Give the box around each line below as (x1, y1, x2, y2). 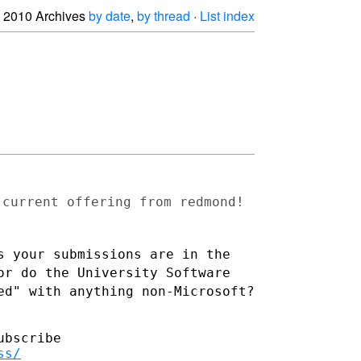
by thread (137, 6, 190, 25)
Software (166, 264, 230, 280)
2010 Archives (3, 6, 89, 25)
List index (200, 6, 255, 25)
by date (89, 6, 131, 25)
